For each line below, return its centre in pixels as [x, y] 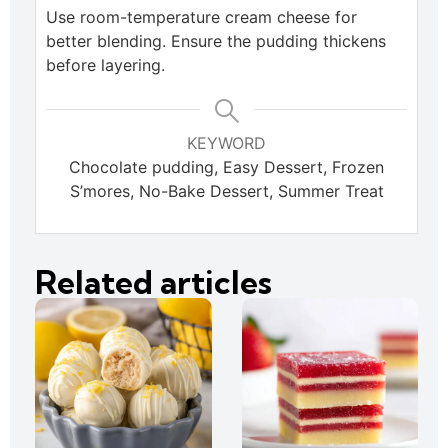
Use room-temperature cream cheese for [201, 17]
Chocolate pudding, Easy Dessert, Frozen [226, 167]
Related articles [153, 282]
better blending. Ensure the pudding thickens [216, 41]
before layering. [105, 65]
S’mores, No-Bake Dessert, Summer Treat [226, 191]
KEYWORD [226, 143]
